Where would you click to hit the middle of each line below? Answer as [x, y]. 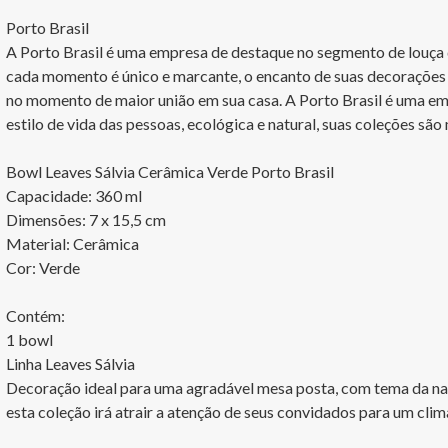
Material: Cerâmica [72, 243]
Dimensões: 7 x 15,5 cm [86, 219]
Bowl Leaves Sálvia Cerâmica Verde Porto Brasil [170, 171]
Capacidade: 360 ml [74, 195]
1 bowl [29, 339]
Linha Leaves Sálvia [70, 363]
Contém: [35, 315]
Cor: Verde [43, 267]
